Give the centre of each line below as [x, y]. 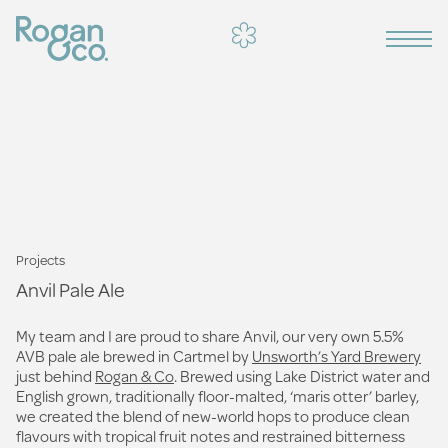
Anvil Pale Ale [70, 289]
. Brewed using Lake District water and [302, 375]
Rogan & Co [134, 375]
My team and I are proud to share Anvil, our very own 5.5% [210, 335]
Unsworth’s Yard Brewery [336, 355]
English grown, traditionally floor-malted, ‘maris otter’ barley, [217, 395]
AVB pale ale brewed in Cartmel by [134, 355]
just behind [55, 375]
